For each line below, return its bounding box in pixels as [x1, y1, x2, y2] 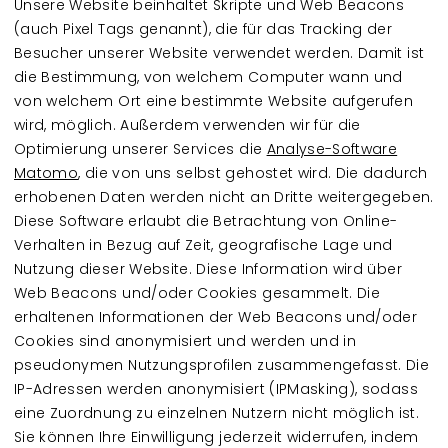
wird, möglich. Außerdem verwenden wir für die [14, 114, 361, 135]
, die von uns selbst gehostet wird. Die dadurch [78, 162, 428, 183]
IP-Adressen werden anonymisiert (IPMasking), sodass [14, 378, 418, 399]
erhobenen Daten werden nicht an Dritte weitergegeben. [14, 186, 434, 207]
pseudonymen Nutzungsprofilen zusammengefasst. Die [14, 354, 430, 375]
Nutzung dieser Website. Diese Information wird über [14, 258, 402, 279]
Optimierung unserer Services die [14, 138, 267, 159]
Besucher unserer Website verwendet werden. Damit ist [14, 42, 425, 63]
